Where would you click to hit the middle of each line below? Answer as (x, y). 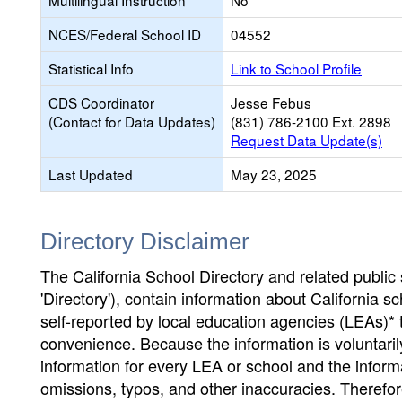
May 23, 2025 (274, 174)
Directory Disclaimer (145, 241)
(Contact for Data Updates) (132, 121)
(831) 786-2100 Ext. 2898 (311, 121)
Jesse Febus (271, 102)
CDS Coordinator (101, 102)
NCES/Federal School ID (125, 34)
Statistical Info (91, 68)
